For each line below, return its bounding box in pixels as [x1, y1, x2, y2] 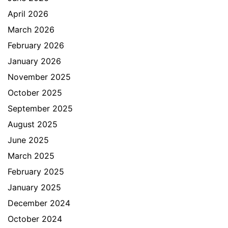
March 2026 [8, 24, 54, 35]
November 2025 [8, 72, 71, 82]
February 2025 [8, 166, 64, 177]
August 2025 [8, 119, 58, 129]
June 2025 [8, 135, 49, 145]
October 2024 [8, 214, 62, 224]
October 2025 [8, 88, 62, 98]
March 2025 [8, 151, 54, 161]
